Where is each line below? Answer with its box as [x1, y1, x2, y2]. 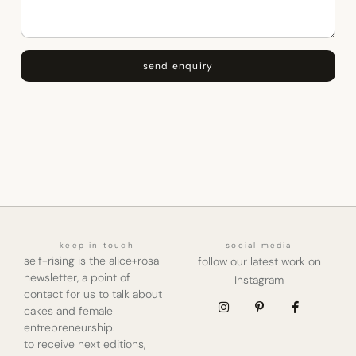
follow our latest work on [197, 254, 321, 269]
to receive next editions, [24, 337, 145, 352]
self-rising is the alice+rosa [24, 253, 159, 269]
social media [226, 240, 292, 251]
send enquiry [142, 60, 214, 73]
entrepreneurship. [24, 320, 115, 335]
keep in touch [60, 240, 134, 251]
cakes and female [24, 304, 113, 319]
